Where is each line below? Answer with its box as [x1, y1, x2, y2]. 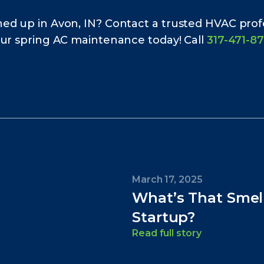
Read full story [132, 227, 202, 239]
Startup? [132, 209, 196, 226]
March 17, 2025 [132, 174, 203, 186]
